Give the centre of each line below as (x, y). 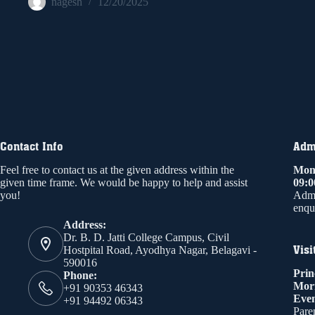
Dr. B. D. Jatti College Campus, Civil (146, 237)
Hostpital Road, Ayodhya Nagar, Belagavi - (160, 250)
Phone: (80, 275)
